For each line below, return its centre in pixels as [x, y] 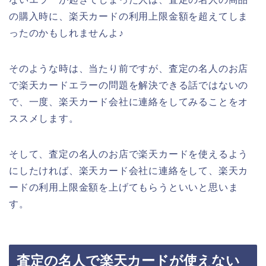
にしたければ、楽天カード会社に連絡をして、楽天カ [129, 170]
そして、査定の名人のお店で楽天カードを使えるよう [129, 154]
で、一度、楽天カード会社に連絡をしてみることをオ [129, 102]
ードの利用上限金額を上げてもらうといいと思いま [124, 187]
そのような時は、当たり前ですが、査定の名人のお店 [129, 68]
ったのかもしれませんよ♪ [66, 33]
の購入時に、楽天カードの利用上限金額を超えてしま [129, 16]
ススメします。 [44, 118]
